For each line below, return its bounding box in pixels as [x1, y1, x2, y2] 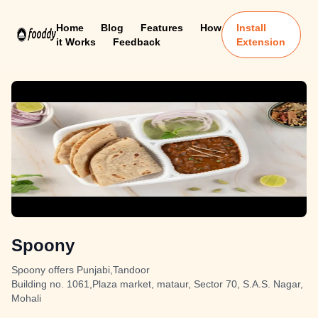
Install [236, 22, 267, 33]
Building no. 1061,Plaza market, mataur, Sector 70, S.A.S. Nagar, [11, 278, 303, 290]
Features [140, 22, 183, 33]
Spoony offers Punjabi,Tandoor [11, 264, 150, 275]
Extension [236, 36, 286, 48]
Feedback [112, 36, 160, 48]
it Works [55, 36, 96, 48]
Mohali [11, 292, 41, 304]
